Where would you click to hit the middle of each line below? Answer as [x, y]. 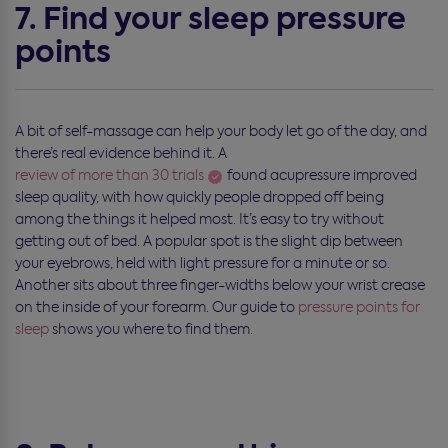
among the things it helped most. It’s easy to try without [199, 218]
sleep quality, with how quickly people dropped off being [199, 196]
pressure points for [359, 306]
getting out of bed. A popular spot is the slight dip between [209, 240]
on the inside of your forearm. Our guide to [156, 306]
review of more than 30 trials [109, 174]
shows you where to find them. [151, 328]
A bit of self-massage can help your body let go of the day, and [221, 130]
